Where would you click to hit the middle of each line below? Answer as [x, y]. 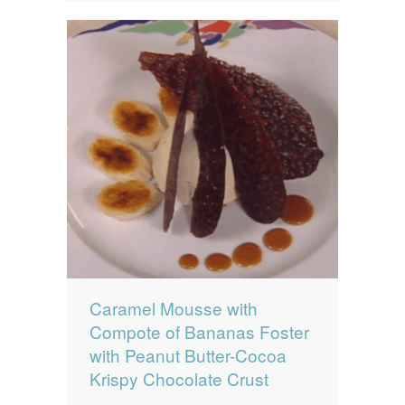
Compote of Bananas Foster [199, 332]
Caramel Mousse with [174, 308]
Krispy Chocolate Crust [179, 379]
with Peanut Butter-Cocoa [188, 355]
